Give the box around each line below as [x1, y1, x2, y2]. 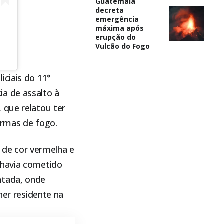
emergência [95, 14, 139, 24]
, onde [20, 173, 46, 186]
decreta [95, 5, 124, 15]
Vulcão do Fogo [95, 41, 150, 51]
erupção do [95, 32, 136, 42]
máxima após [95, 23, 144, 33]
